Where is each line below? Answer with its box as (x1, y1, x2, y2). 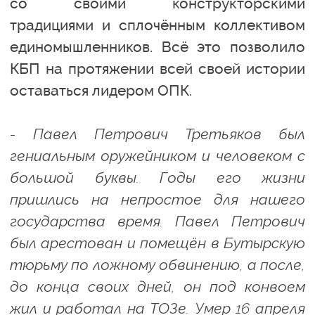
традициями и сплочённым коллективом (10, 15, 305, 34)
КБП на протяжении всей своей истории (10, 59, 305, 77)
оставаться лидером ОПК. (10, 81, 192, 99)
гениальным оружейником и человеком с (10, 146, 305, 165)
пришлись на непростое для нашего (10, 190, 305, 208)
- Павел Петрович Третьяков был (10, 124, 305, 143)
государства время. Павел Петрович (10, 212, 305, 230)
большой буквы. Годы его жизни (10, 168, 305, 186)
